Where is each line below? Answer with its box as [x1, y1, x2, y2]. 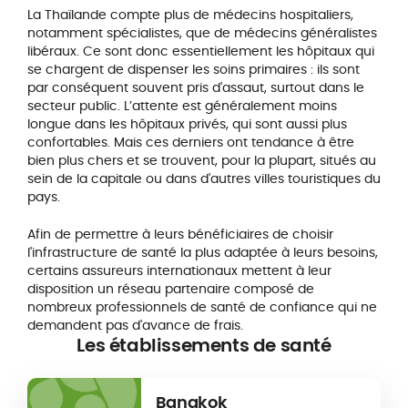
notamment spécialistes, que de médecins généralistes [26, 24, 377, 43]
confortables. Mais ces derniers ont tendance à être [26, 133, 354, 152]
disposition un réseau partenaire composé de [26, 280, 314, 299]
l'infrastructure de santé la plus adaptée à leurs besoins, [26, 243, 378, 262]
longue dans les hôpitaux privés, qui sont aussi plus [26, 115, 347, 134]
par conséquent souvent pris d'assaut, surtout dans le [26, 78, 364, 97]
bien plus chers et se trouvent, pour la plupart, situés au [26, 151, 376, 170]
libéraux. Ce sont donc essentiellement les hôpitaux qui [26, 42, 374, 61]
